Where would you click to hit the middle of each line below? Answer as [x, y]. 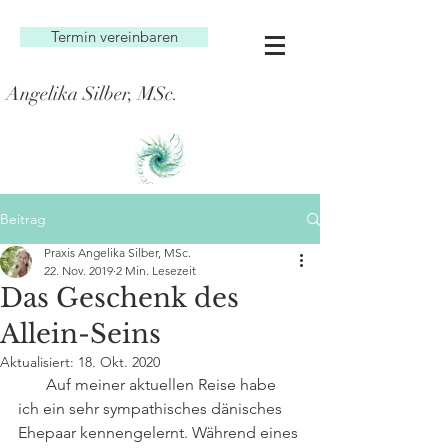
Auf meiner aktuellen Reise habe [32, 384]
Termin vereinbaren [114, 36]
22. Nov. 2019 [78, 270]
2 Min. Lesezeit [156, 270]
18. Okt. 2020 [119, 362]
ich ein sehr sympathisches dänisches [154, 408]
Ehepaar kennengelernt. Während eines [160, 432]
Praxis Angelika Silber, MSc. [117, 252]
